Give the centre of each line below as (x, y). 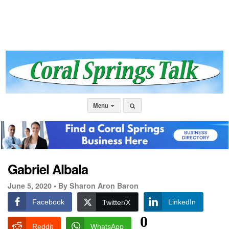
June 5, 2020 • (32, 186)
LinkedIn (182, 202)
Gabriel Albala (48, 169)
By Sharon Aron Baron (98, 186)
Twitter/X (116, 202)
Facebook (48, 202)
